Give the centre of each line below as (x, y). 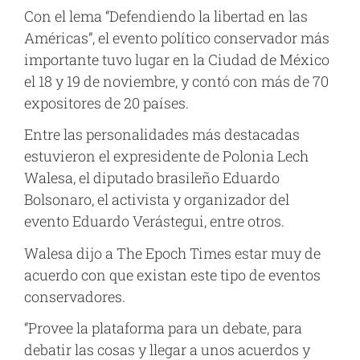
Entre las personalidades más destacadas (162, 135)
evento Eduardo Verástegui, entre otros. (154, 221)
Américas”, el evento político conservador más (177, 37)
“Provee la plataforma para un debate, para (163, 328)
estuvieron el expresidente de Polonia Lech (166, 156)
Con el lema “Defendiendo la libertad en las (166, 16)
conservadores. (75, 296)
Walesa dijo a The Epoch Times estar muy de (172, 253)
